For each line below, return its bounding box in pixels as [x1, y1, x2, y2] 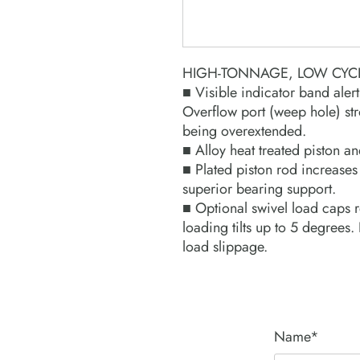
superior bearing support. [182, 178, 336, 200]
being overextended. [182, 121, 306, 142]
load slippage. [182, 236, 268, 258]
